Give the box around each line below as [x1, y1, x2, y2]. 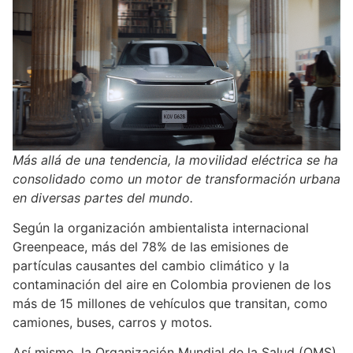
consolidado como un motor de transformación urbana [13, 170, 340, 187]
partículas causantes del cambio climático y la [13, 257, 289, 273]
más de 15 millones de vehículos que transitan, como [13, 295, 328, 311]
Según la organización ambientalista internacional [13, 219, 309, 236]
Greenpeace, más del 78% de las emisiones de [13, 238, 288, 255]
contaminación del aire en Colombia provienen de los [13, 276, 331, 292]
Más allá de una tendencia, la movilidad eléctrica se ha [13, 151, 338, 168]
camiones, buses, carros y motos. [13, 314, 212, 330]
